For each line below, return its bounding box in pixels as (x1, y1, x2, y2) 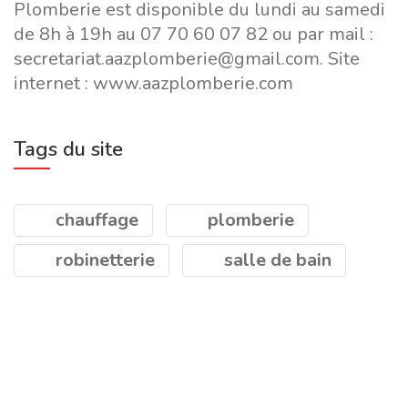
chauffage (51, 208, 138, 232)
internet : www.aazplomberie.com (14, 71, 293, 96)
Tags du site (14, 136, 123, 163)
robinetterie (51, 248, 155, 272)
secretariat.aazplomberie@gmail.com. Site (14, 46, 360, 71)
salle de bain (219, 248, 331, 272)
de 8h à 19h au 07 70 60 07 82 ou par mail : (14, 22, 373, 46)
